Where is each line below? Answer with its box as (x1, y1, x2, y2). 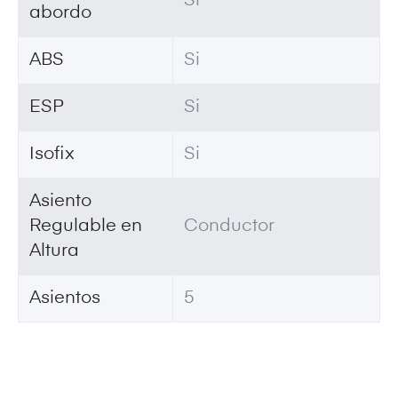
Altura (29, 242, 79, 260)
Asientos (29, 289, 100, 307)
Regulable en (29, 217, 142, 235)
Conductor (184, 217, 275, 235)
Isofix (29, 145, 75, 163)
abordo (29, 4, 92, 22)
